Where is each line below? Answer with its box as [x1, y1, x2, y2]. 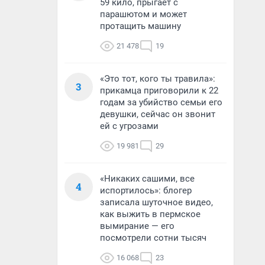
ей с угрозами [100, 121, 159, 131]
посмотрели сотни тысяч [100, 232, 206, 243]
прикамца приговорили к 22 [100, 85, 218, 96]
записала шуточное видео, [100, 197, 213, 208]
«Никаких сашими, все [100, 173, 195, 184]
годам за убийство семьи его [100, 97, 222, 108]
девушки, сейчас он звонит [100, 109, 215, 119]
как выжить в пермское [100, 209, 201, 219]
